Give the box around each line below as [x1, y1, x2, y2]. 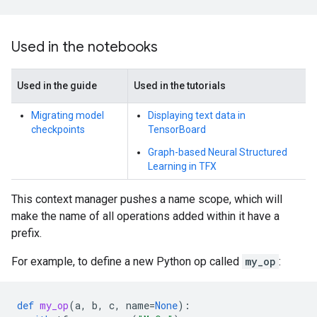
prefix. [11, 226, 42, 240]
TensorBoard [148, 124, 206, 135]
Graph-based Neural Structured [148, 146, 287, 158]
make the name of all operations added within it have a [11, 209, 279, 223]
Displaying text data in [148, 110, 246, 121]
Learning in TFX [148, 161, 217, 172]
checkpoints [31, 124, 85, 135]
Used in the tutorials [134, 80, 226, 91]
